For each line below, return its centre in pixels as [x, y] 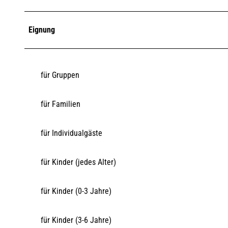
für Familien [61, 104]
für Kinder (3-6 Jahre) [76, 220]
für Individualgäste [72, 133]
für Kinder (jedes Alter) [78, 162]
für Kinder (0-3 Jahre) [76, 191]
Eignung [42, 30]
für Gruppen [60, 75]
